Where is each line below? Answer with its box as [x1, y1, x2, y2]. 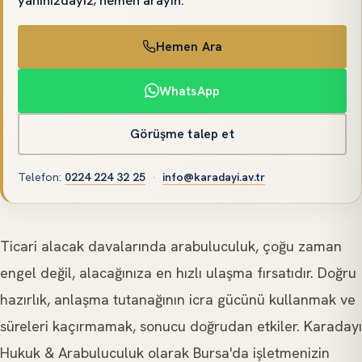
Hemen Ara [155, 38, 223, 55]
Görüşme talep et [130, 125, 234, 142]
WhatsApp [158, 82, 221, 99]
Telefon [18, 169, 59, 184]
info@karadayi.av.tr [162, 169, 265, 184]
